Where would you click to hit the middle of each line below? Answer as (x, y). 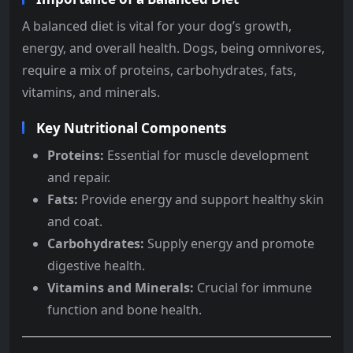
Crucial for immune (253, 287)
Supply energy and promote (229, 243)
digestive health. (96, 265)
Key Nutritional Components (131, 128)
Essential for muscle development (206, 155)
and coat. (75, 221)
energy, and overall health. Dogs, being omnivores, (173, 48)
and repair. (79, 177)
